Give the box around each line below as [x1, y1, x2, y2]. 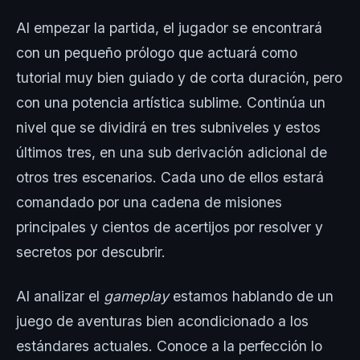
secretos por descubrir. [16, 243, 166, 260]
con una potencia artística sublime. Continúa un [16, 93, 325, 111]
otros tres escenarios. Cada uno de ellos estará [16, 168, 324, 186]
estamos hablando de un [173, 287, 333, 305]
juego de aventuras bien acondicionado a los [16, 312, 309, 329]
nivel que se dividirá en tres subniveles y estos [16, 118, 321, 136]
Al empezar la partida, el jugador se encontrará [16, 18, 322, 36]
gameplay [104, 287, 173, 305]
